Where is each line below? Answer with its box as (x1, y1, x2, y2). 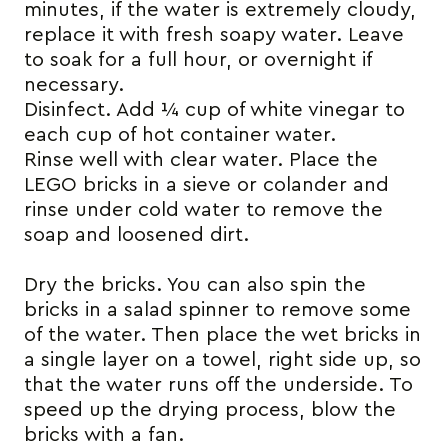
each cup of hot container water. (24, 124, 336, 145)
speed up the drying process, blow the (24, 399, 396, 420)
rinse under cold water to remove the (24, 199, 383, 220)
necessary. (24, 74, 124, 95)
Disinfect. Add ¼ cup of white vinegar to (24, 99, 405, 120)
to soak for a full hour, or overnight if (24, 49, 372, 70)
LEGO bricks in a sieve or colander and (24, 174, 389, 195)
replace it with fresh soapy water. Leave (24, 24, 404, 45)
